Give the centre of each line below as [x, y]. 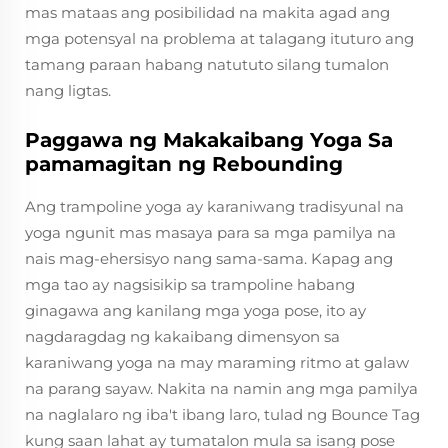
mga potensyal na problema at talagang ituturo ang [219, 38]
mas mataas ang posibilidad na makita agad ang [207, 12]
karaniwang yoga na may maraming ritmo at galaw [217, 362]
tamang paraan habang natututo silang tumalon [207, 64]
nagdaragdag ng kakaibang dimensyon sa [182, 336]
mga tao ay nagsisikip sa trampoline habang [190, 284]
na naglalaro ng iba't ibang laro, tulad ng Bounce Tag [222, 414]
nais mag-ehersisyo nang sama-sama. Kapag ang [209, 258]
